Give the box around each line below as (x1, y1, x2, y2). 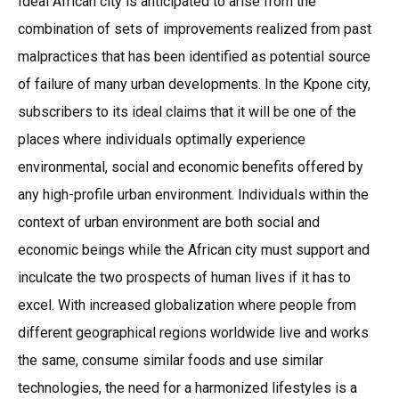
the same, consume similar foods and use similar (18, 351, 323, 369)
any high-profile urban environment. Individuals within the (18, 185, 369, 203)
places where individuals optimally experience (18, 130, 305, 148)
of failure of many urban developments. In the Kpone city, (18, 75, 370, 93)
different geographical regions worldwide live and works (18, 323, 369, 341)
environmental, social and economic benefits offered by (18, 158, 363, 175)
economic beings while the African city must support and (18, 240, 370, 258)
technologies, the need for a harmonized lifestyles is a (18, 379, 357, 396)
